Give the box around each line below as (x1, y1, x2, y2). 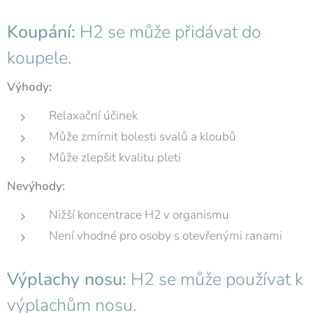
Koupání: (7, 20, 75, 45)
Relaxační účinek (49, 108, 138, 124)
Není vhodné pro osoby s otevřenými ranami (49, 228, 282, 245)
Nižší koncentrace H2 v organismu (49, 207, 229, 224)
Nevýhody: (7, 178, 65, 195)
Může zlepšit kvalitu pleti (49, 150, 181, 166)
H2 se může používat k (126, 268, 303, 292)
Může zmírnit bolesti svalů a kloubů (49, 129, 236, 145)
